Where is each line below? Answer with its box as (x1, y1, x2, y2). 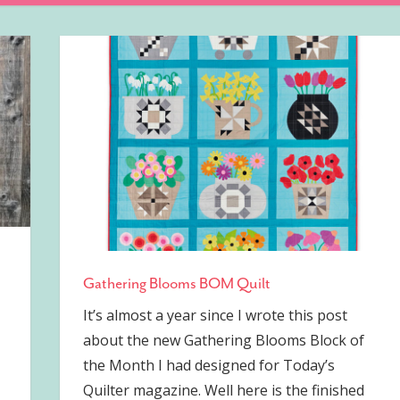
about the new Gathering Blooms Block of (82, 329, 364, 350)
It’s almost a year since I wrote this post (82, 304, 347, 325)
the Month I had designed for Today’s (82, 354, 335, 375)
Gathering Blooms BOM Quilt (82, 272, 271, 293)
